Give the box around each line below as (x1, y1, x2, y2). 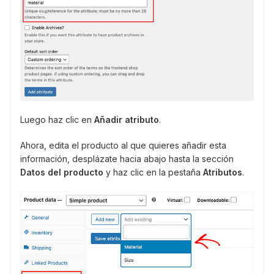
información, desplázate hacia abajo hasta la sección (20, 153, 234, 164)
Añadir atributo (94, 114, 159, 125)
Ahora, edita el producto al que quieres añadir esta (20, 139, 226, 150)
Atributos (203, 166, 242, 177)
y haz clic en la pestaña (103, 166, 203, 177)
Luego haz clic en (20, 114, 94, 125)
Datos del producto (20, 166, 103, 177)
